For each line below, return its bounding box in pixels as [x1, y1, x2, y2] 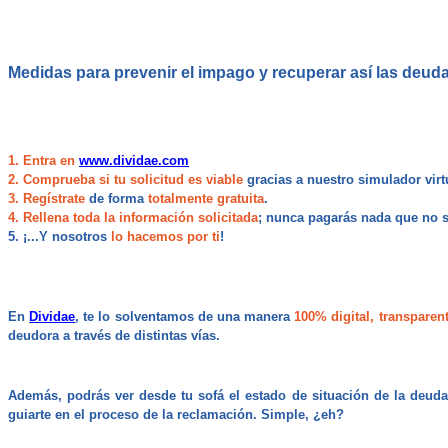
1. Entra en [8, 153, 79, 169]
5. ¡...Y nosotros [8, 229, 111, 245]
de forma [85, 191, 148, 207]
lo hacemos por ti [111, 229, 220, 245]
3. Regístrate [8, 191, 85, 207]
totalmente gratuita [148, 191, 264, 207]
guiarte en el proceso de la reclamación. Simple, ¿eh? [8, 406, 348, 422]
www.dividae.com [79, 153, 189, 169]
